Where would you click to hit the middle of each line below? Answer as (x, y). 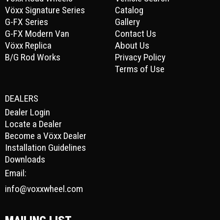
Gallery (127, 22)
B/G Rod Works (33, 57)
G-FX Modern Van (37, 34)
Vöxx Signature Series (45, 10)
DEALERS (22, 99)
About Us (132, 46)
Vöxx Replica (28, 46)
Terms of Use (140, 69)
